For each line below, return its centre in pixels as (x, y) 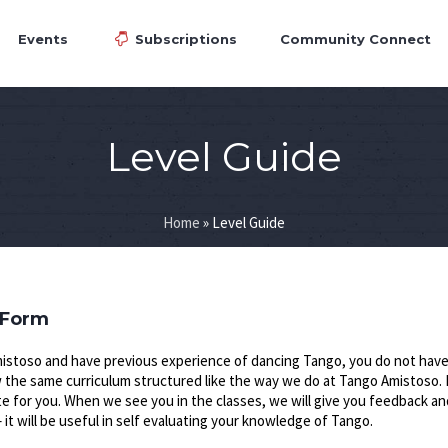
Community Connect (355, 38)
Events (43, 38)
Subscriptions (186, 38)
